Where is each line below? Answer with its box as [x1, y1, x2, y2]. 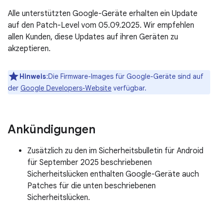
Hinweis [19, 72, 46, 81]
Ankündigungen [8, 122, 95, 137]
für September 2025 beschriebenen [27, 158, 152, 167]
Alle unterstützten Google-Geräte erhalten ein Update [8, 9, 198, 18]
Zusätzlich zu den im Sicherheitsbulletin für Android [27, 146, 203, 156]
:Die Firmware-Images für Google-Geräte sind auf [46, 72, 203, 81]
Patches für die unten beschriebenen [27, 181, 156, 191]
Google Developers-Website [20, 84, 111, 92]
